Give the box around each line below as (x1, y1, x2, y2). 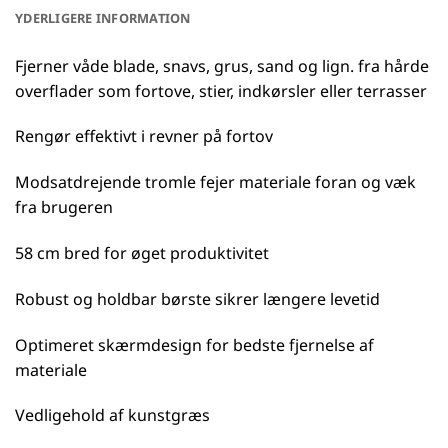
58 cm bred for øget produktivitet (15, 242, 269, 265)
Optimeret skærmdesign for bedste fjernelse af (15, 333, 374, 356)
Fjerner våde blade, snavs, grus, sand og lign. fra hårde (15, 54, 429, 77)
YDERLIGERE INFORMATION (15, 8, 191, 27)
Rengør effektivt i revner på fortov (15, 125, 273, 148)
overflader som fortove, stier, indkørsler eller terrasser (15, 79, 427, 102)
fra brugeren (15, 196, 113, 219)
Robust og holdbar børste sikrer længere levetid (15, 287, 380, 310)
